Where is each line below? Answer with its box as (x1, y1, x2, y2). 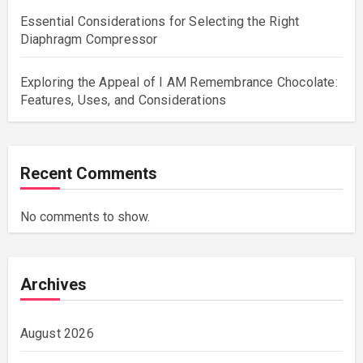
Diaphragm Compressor (19, 32, 158, 48)
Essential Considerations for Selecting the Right (19, 14, 300, 30)
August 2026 (19, 326, 94, 342)
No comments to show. (19, 209, 150, 225)
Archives (19, 275, 87, 295)
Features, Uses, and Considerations (19, 92, 227, 109)
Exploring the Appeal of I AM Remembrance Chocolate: (19, 75, 338, 91)
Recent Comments (19, 164, 157, 184)
